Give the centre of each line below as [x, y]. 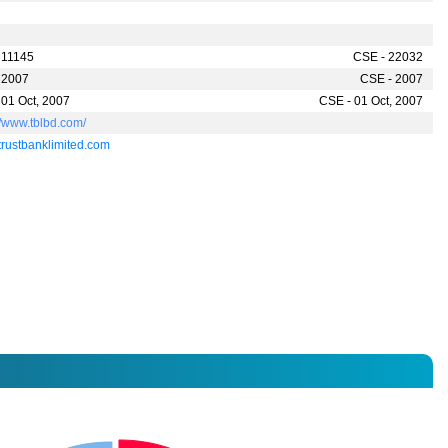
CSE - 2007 [391, 79]
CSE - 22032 [387, 57]
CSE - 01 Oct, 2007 [370, 101]
